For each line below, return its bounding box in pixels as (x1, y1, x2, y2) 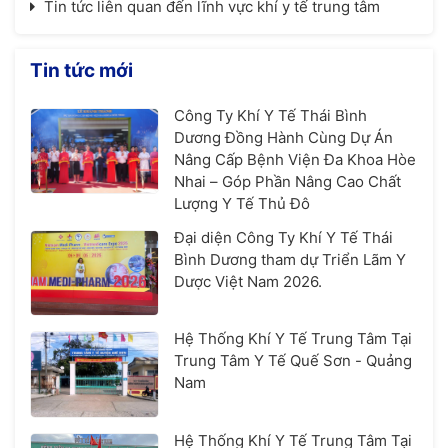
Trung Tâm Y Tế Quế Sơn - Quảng (174, 351, 413, 371)
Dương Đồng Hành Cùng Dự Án (174, 127, 394, 147)
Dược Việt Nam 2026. (174, 271, 323, 291)
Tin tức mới (30, 58, 133, 82)
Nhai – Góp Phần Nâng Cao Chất (174, 171, 402, 191)
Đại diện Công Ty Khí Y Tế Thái (174, 227, 394, 247)
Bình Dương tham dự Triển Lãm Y (174, 249, 407, 269)
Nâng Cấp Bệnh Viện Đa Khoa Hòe (174, 149, 417, 169)
